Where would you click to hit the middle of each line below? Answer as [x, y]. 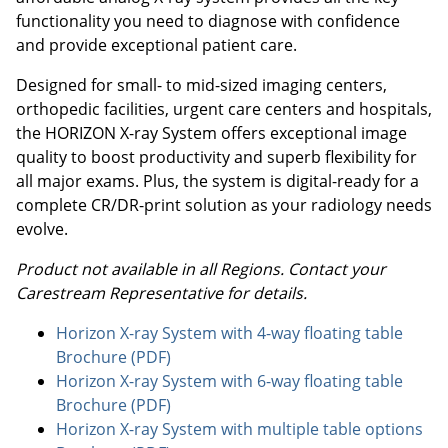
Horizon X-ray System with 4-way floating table [229, 333]
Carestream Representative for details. [161, 293]
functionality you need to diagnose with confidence [208, 21]
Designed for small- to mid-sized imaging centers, [201, 85]
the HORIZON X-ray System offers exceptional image [211, 133]
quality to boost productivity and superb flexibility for [216, 157]
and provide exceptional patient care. [156, 45]
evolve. [42, 229]
